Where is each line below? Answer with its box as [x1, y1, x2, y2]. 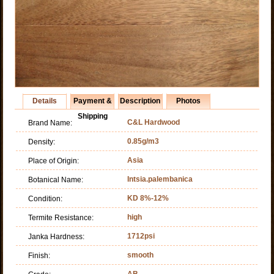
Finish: [28, 251, 51, 260]
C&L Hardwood [127, 117, 180, 127]
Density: [28, 137, 56, 146]
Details [32, 96, 57, 105]
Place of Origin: [28, 156, 80, 165]
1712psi [127, 231, 155, 240]
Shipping [77, 111, 108, 120]
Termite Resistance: [28, 213, 94, 222]
